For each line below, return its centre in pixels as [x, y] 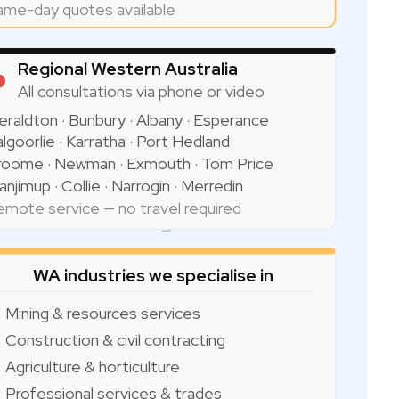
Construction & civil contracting [115, 339]
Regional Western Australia [127, 68]
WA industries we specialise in [153, 275]
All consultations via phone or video [141, 91]
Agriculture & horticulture [92, 366]
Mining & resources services [102, 313]
